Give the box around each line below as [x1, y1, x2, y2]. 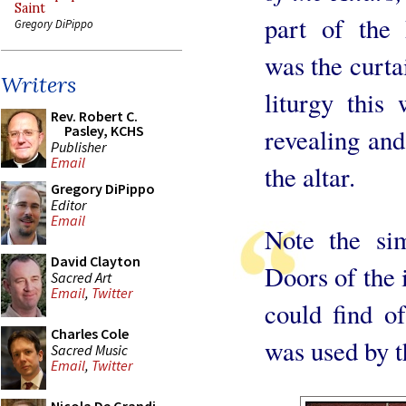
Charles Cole [51, 324, 129, 343]
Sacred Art [51, 267, 111, 286]
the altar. [265, 159, 355, 194]
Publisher [51, 137, 106, 156]
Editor [51, 195, 86, 214]
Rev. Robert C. [51, 107, 138, 125]
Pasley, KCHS [64, 121, 144, 140]
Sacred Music [51, 340, 128, 359]
